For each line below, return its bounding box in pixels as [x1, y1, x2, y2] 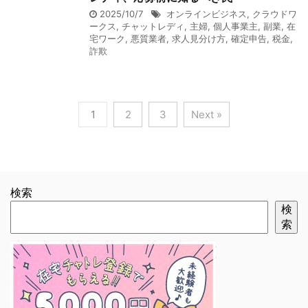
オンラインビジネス [166, 8, 247, 19]
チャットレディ [122, 20, 184, 32]
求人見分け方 [172, 32, 225, 44]
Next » [191, 107, 222, 121]
